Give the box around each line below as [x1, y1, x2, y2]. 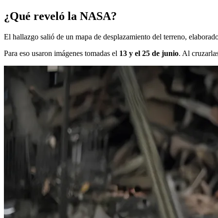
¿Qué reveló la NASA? [4, 9, 117, 22]
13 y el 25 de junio [119, 49, 179, 57]
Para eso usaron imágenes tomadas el [4, 49, 119, 57]
